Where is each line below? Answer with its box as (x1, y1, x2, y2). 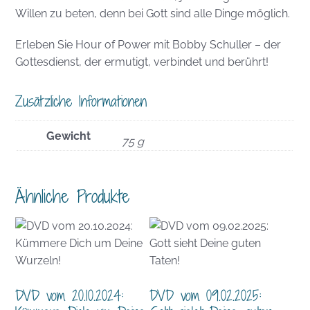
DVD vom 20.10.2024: (15, 284, 125, 306)
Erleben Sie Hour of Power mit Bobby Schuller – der (15, 37, 282, 51)
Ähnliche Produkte (15, 183, 130, 208)
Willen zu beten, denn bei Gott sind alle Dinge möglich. (15, 6, 291, 20)
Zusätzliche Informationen (15, 90, 147, 111)
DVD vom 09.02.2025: (149, 284, 262, 306)
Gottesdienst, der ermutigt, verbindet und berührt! (15, 55, 269, 69)
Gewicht (46, 129, 91, 143)
